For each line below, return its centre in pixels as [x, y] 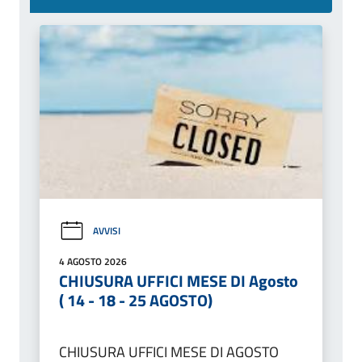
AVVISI [107, 231]
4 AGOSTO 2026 [93, 261]
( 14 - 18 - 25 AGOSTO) [136, 300]
